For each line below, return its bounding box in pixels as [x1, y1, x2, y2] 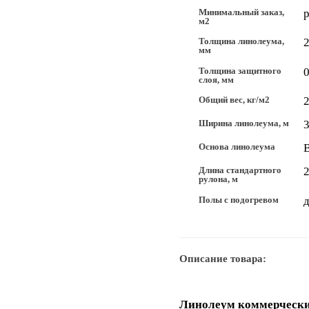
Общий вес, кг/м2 [198, 94, 270, 106]
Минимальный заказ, [198, 6, 284, 17]
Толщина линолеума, [198, 36, 284, 47]
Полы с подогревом [198, 194, 279, 205]
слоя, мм [198, 74, 234, 85]
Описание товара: [179, 252, 266, 264]
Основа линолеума [198, 141, 275, 152]
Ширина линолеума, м [198, 118, 289, 129]
